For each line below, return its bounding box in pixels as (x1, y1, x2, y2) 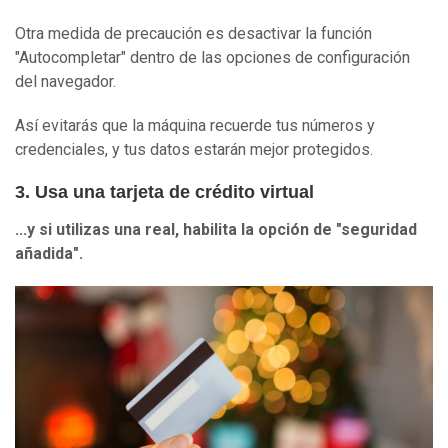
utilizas (56, 220, 114, 240)
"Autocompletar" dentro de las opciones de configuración (15, 48, 410, 68)
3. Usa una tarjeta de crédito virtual (15, 182, 314, 203)
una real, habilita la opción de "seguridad (114, 220, 417, 240)
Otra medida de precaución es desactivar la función (15, 24, 372, 44)
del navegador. (15, 72, 116, 92)
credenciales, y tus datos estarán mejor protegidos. (15, 140, 373, 160)
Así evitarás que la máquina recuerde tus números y (15, 116, 375, 136)
